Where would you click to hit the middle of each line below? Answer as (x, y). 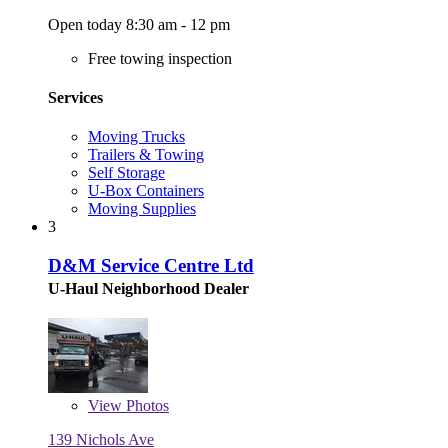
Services (75, 97)
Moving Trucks (136, 137)
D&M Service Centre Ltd (151, 265)
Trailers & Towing (146, 155)
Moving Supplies (142, 209)
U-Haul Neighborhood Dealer (148, 288)
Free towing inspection (160, 58)
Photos (145, 405)
